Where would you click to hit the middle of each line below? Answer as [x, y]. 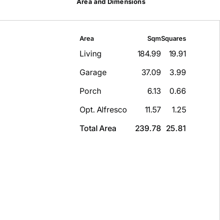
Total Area [98, 128]
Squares [174, 39]
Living [91, 54]
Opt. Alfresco [103, 110]
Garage [93, 72]
